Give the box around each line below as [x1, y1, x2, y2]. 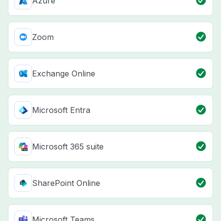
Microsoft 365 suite [32, 142, 104, 152]
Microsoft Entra [32, 105, 90, 115]
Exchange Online [32, 69, 95, 79]
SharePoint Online [32, 178, 100, 188]
